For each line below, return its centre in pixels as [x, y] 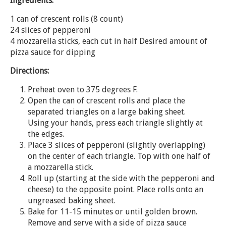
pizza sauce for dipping [53, 52]
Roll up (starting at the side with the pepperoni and [121, 178]
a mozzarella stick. [61, 167]
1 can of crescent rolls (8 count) [67, 19]
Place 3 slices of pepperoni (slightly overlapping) [117, 145]
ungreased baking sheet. [72, 200]
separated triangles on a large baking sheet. [107, 111]
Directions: [30, 71]
